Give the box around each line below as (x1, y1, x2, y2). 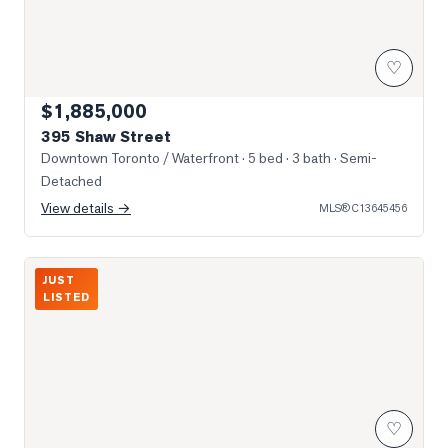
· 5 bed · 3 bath (239, 149, 331, 167)
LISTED (43, 290, 91, 305)
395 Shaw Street (41, 126, 171, 147)
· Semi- (331, 149, 377, 167)
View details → (41, 199, 131, 217)
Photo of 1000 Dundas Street (24, 259, 223, 280)
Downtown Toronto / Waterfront (41, 149, 239, 167)
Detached (41, 172, 102, 190)
